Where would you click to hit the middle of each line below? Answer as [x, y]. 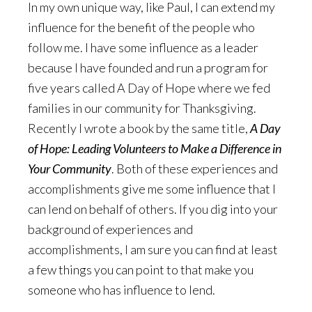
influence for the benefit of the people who [141, 27]
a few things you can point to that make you [141, 270]
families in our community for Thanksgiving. [143, 108]
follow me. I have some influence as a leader [143, 47]
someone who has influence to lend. [122, 290]
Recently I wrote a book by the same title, [139, 128]
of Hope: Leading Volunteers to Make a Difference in [155, 148]
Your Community [70, 169]
